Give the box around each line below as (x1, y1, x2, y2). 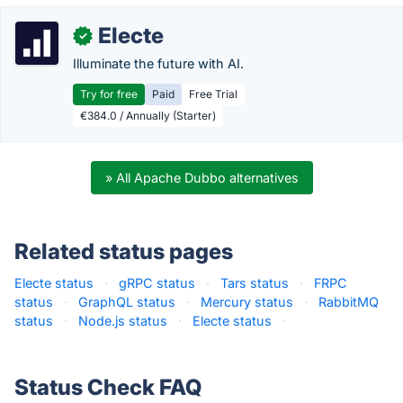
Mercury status (201, 294, 293, 309)
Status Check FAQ (14, 374, 201, 400)
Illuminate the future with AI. (73, 56, 244, 71)
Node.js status (78, 313, 167, 328)
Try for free (80, 87, 138, 101)
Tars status (220, 275, 289, 291)
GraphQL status (78, 294, 175, 309)
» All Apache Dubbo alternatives (104, 170, 299, 185)
